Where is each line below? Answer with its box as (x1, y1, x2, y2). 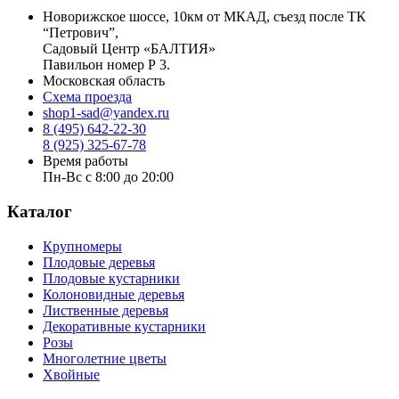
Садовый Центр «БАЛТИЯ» (43, 41, 216, 57)
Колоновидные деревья (43, 286, 184, 302)
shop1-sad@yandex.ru (43, 105, 169, 121)
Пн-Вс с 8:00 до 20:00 (43, 169, 174, 185)
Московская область (43, 73, 165, 89)
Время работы (43, 153, 128, 169)
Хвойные (43, 366, 100, 382)
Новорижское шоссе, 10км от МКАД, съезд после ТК (43, 9, 366, 25)
